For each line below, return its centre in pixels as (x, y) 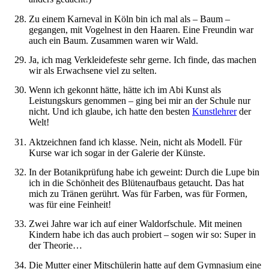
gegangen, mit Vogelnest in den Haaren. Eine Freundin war (141, 29)
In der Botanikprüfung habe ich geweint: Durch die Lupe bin (144, 172)
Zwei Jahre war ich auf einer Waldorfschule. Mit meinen (135, 224)
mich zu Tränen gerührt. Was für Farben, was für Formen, (138, 194)
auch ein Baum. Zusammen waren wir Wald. (113, 40)
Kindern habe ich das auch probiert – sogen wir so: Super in (142, 235)
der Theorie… (56, 246)
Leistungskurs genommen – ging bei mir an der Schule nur (140, 101)
